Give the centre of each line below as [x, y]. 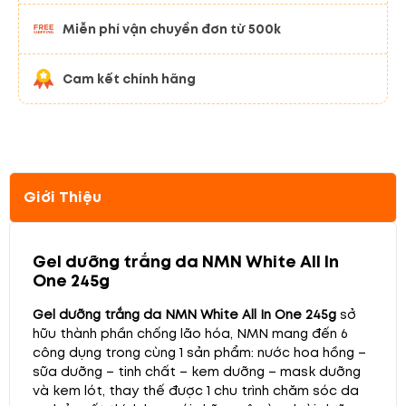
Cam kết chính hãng [129, 78]
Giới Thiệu [63, 197]
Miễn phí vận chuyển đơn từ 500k [172, 29]
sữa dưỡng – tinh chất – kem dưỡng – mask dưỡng [197, 371]
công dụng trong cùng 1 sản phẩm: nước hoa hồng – [199, 352]
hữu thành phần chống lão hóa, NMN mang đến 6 [190, 333]
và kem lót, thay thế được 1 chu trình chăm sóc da [196, 390]
